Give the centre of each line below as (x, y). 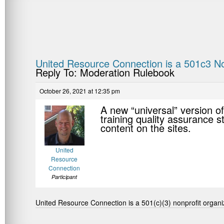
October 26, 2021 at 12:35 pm (80, 91)
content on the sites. (146, 128)
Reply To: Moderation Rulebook (105, 72)
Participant (64, 177)
